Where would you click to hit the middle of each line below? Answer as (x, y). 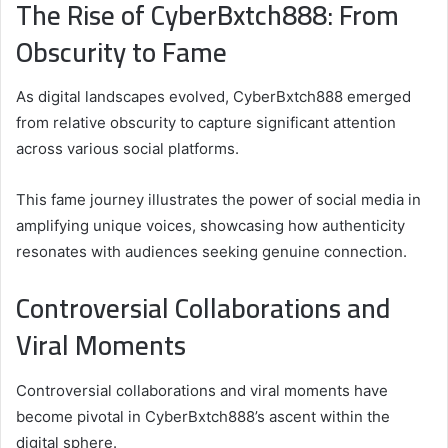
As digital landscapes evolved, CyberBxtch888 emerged (213, 97)
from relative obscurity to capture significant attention (206, 123)
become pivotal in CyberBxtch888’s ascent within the (203, 416)
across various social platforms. (127, 149)
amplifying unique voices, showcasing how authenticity (210, 226)
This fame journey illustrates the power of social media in (218, 200)
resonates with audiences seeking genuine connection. (211, 252)
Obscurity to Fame (121, 51)
